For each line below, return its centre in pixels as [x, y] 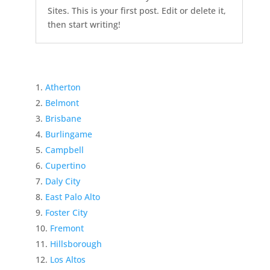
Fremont [67, 228]
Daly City [62, 181]
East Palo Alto [72, 197]
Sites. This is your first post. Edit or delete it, [137, 11]
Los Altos [67, 260]
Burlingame [68, 134]
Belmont [62, 103]
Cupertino [65, 166]
